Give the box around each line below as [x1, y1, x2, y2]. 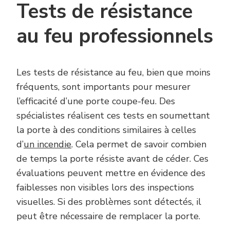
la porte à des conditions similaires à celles [16, 123, 196, 136]
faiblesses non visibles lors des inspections [16, 181, 194, 194]
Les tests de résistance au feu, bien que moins [16, 66, 210, 79]
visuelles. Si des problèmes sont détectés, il [16, 195, 201, 208]
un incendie [24, 138, 71, 150]
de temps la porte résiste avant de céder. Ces [16, 152, 208, 165]
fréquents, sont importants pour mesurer [16, 80, 190, 93]
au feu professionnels [16, 22, 213, 50]
